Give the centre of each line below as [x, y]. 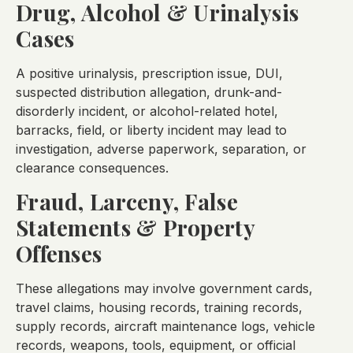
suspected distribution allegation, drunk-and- [149, 92]
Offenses [59, 254]
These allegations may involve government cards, [164, 289]
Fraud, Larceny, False [127, 202]
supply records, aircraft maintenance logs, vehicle [165, 327]
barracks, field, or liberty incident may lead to [151, 130]
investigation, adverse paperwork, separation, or [161, 149]
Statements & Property [135, 228]
